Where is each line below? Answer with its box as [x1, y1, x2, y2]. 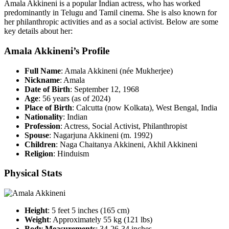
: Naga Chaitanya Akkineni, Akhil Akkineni [56, 140, 197, 149]
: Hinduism [53, 149, 89, 158]
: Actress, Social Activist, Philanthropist [60, 121, 187, 130]
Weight [25, 215, 49, 224]
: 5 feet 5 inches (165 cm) [48, 205, 129, 215]
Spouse [25, 130, 49, 140]
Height [25, 205, 48, 215]
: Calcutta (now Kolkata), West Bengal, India [72, 103, 217, 112]
